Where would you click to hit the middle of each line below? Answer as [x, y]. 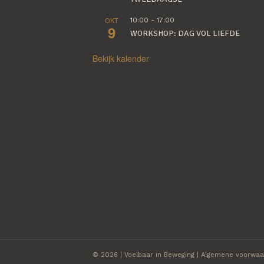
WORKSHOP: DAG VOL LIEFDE [185, 34]
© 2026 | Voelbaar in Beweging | [147, 255]
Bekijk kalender [121, 59]
